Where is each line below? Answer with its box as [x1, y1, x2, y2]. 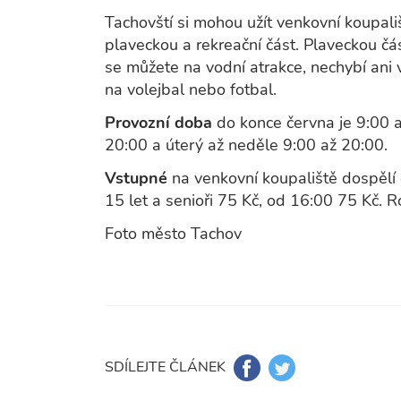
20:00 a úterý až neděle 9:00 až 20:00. [105, 134, 388, 156]
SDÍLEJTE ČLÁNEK [105, 356, 226, 377]
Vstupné [105, 167, 172, 189]
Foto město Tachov [105, 223, 242, 244]
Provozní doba [105, 112, 217, 133]
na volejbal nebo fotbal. [105, 79, 286, 100]
